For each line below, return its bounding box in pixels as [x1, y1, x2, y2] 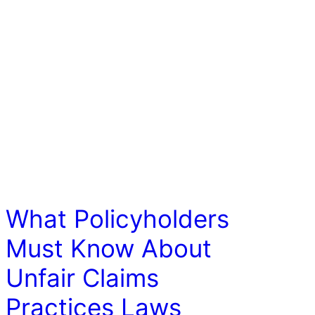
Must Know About [5, 233, 212, 263]
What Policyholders [5, 203, 229, 233]
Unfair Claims [5, 262, 159, 292]
